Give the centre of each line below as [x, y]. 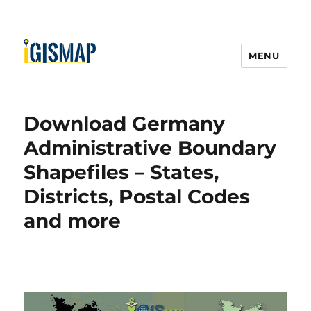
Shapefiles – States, [121, 172]
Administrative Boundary [150, 148]
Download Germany [125, 124]
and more [73, 221]
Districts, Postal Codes [137, 196]
